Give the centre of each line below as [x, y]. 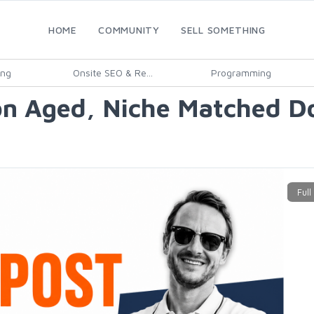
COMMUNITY [129, 30]
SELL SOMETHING [223, 30]
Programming [241, 73]
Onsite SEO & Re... [113, 73]
